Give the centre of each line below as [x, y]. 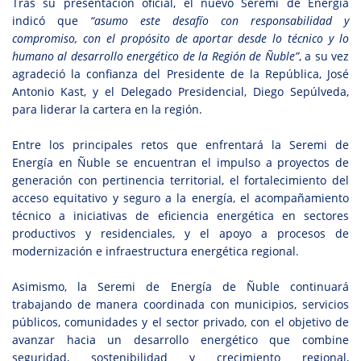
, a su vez [324, 56]
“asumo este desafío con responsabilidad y [220, 21]
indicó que [51, 21]
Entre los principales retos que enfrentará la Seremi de [180, 145]
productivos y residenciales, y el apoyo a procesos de [180, 234]
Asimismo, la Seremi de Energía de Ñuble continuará [180, 287]
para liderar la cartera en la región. [107, 110]
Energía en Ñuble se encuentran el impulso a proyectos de [180, 163]
